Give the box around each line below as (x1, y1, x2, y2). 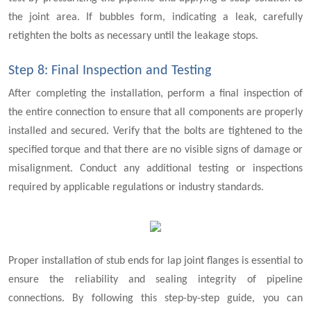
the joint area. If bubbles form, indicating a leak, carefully (8, 12, 303, 24)
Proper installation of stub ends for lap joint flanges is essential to (8, 255, 303, 267)
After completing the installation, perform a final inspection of (8, 88, 303, 100)
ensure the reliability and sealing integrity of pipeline (8, 274, 303, 285)
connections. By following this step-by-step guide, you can (8, 292, 303, 304)
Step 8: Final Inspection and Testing (8, 64, 211, 78)
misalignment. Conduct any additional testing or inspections (8, 163, 303, 175)
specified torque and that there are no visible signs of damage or (8, 144, 303, 156)
